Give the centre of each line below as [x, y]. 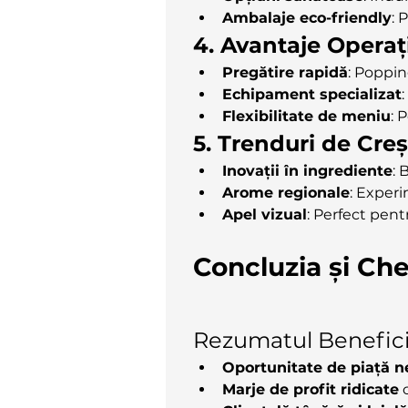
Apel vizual [265, 214]
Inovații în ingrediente [307, 170]
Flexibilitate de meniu [306, 116]
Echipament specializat [312, 94]
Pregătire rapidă [285, 72]
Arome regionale [286, 192]
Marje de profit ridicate [311, 389]
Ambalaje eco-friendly [307, 17]
